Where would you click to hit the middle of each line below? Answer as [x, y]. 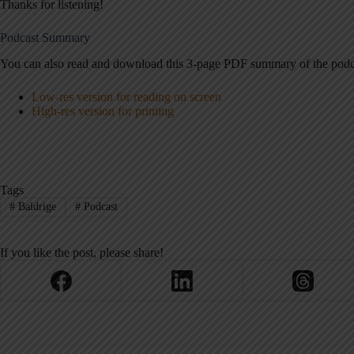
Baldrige [35, 206]
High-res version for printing [103, 111]
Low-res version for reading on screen [126, 96]
